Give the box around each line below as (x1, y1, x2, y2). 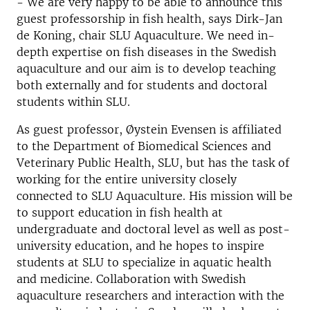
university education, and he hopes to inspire (17, 239, 264, 253)
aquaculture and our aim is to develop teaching (17, 62, 276, 76)
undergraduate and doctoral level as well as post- (17, 222, 290, 237)
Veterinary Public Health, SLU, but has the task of (17, 156, 289, 170)
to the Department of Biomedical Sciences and (17, 139, 271, 154)
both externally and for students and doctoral (17, 78, 267, 93)
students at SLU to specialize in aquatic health (17, 255, 271, 270)
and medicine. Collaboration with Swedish (17, 272, 246, 286)
